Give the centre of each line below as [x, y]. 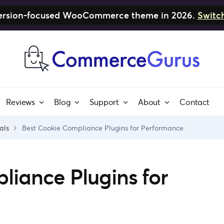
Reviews [21, 102]
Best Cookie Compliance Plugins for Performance [103, 128]
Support [104, 102]
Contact [194, 102]
